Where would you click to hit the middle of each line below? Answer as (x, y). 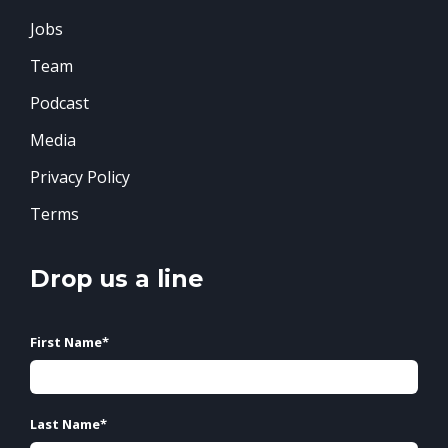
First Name (66, 341)
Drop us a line (116, 278)
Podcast (59, 102)
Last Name (65, 423)
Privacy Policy (80, 176)
